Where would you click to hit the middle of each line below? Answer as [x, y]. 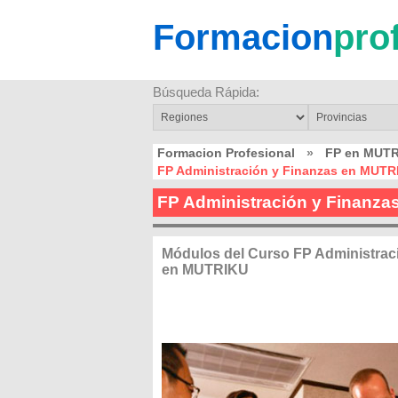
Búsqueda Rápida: [206, 92]
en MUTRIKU [205, 270]
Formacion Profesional [226, 153]
